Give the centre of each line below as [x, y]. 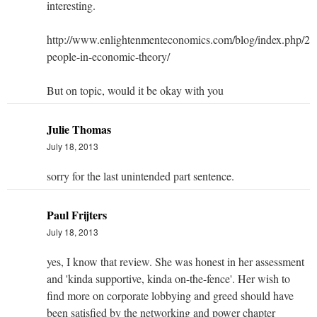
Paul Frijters [77, 214]
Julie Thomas [79, 129]
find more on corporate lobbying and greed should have [170, 295]
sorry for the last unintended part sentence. [140, 175]
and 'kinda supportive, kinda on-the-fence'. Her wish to [168, 278]
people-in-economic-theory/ [108, 56]
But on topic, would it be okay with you [135, 90]
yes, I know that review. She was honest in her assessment [175, 261]
